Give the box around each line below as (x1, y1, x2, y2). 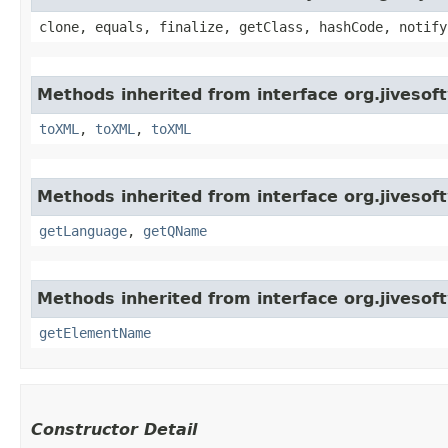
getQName (143, 222, 207, 239)
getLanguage (39, 222, 127, 239)
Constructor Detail (31, 419, 197, 439)
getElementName (39, 324, 151, 341)
